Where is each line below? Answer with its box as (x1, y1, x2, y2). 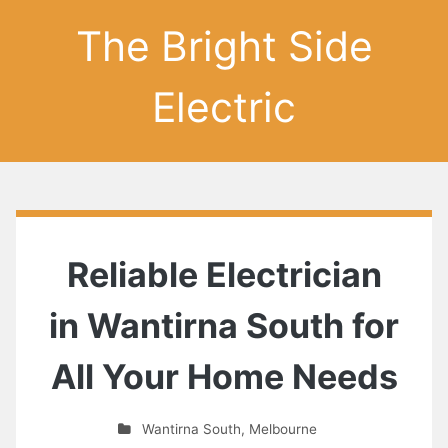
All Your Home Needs (50, 356, 398, 397)
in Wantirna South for (49, 305, 399, 346)
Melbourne (248, 421, 317, 437)
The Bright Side (75, 21, 373, 71)
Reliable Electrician (66, 254, 382, 295)
